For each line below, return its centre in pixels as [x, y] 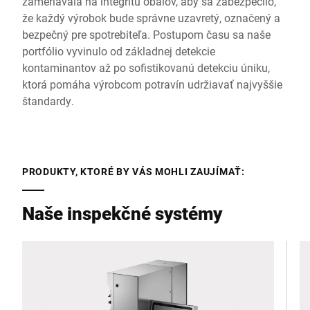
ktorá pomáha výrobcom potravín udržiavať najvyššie [152, 84]
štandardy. [48, 101]
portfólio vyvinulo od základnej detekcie [119, 51]
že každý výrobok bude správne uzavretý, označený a [151, 18]
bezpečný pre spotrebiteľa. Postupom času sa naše [146, 34]
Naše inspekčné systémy [122, 213]
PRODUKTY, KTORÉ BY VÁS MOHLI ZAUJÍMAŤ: [134, 171]
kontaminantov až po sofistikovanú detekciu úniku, [146, 67]
